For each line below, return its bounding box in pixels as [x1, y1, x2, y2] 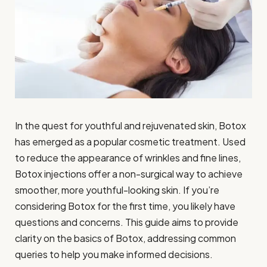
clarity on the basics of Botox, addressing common [15, 232, 236, 245]
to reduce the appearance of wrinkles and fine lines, [15, 151, 241, 164]
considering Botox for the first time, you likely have [15, 200, 235, 213]
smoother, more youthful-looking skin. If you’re [15, 184, 219, 197]
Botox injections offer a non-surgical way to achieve [15, 167, 243, 181]
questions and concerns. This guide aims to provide [15, 216, 238, 229]
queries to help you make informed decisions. [15, 248, 213, 261]
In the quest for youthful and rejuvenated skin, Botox [15, 119, 246, 132]
